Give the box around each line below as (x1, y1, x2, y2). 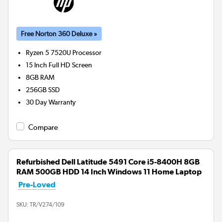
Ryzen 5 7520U (26, 48, 71, 56)
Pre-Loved (18, 179, 55, 189)
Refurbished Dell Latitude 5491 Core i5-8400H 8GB (16, 157, 200, 166)
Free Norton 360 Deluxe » (21, 29, 97, 38)
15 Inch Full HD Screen (26, 60, 93, 69)
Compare (28, 122, 58, 132)
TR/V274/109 (30, 201, 64, 208)
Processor (72, 48, 102, 56)
